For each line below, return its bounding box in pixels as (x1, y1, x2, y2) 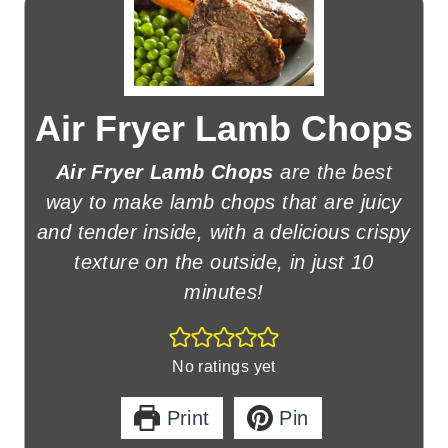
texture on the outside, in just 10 (74, 251, 374, 273)
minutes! (184, 281, 264, 303)
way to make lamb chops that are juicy (46, 191, 402, 213)
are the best (273, 161, 393, 183)
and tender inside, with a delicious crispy (37, 221, 411, 243)
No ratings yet (172, 358, 276, 375)
